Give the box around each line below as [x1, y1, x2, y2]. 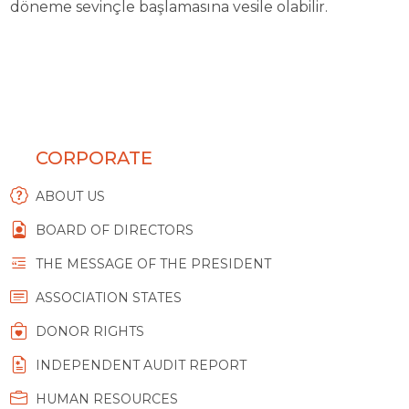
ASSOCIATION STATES [35, 289, 182, 307]
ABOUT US [35, 188, 105, 205]
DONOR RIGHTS [35, 323, 144, 341]
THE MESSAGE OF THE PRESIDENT [35, 256, 271, 273]
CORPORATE [35, 147, 152, 170]
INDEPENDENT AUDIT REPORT [35, 357, 246, 374]
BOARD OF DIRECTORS [35, 222, 194, 239]
